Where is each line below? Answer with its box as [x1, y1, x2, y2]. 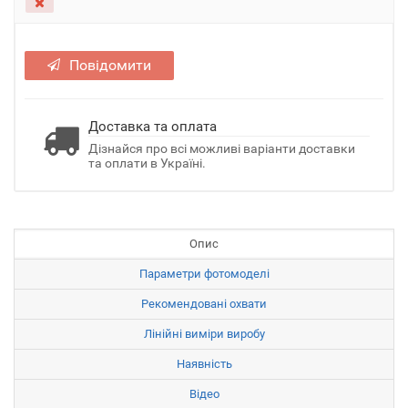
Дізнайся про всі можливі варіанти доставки [88, 141, 355, 156]
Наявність [176, 357, 232, 371]
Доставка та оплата [88, 118, 217, 135]
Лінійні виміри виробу [143, 327, 265, 341]
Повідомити [69, 56, 151, 74]
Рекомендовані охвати [141, 297, 267, 311]
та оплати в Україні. [88, 156, 206, 170]
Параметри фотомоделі [138, 267, 270, 280]
